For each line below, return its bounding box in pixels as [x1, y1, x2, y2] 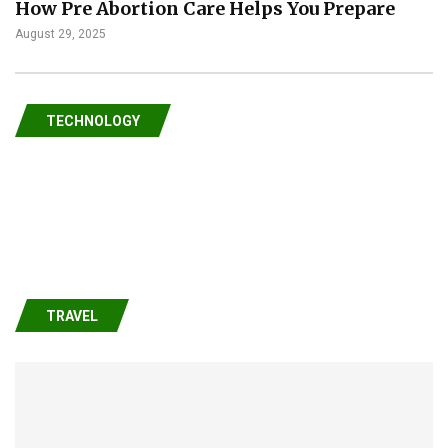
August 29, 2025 [15, 26, 106, 41]
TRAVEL [46, 307, 98, 324]
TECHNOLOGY [46, 112, 140, 129]
